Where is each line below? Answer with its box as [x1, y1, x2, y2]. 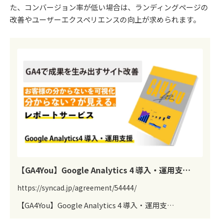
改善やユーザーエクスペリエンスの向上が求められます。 [10, 14, 200, 25]
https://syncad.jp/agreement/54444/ [17, 182, 137, 192]
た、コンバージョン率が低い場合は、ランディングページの [10, 2, 208, 13]
